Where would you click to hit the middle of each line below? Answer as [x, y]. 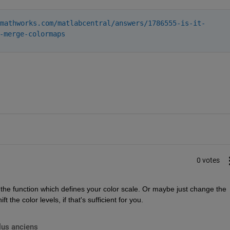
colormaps [46, 34]
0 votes [208, 160]
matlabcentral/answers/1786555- [119, 23]
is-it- [193, 23]
